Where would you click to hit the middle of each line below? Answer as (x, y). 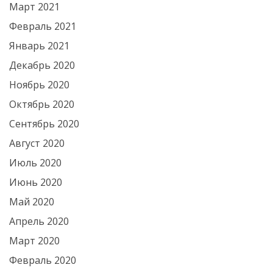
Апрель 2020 (39, 221)
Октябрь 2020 (42, 104)
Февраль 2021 (43, 26)
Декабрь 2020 (42, 65)
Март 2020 (34, 241)
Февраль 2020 (43, 260)
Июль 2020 (35, 163)
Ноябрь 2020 (39, 85)
